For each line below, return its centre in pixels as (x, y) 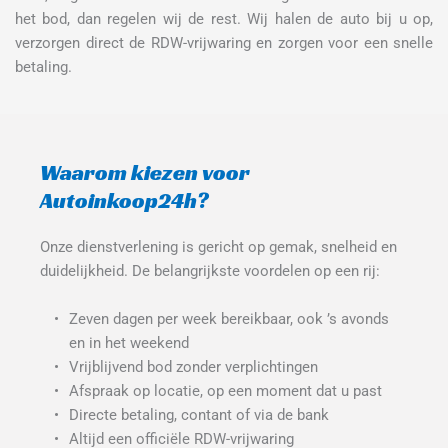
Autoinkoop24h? (124, 201)
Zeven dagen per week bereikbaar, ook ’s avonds (228, 319)
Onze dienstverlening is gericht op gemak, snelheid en (218, 247)
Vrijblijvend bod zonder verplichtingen (193, 367)
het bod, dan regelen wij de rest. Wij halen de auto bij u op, (224, 19)
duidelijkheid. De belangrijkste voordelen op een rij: (210, 271)
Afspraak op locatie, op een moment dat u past (225, 391)
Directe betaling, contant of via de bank (198, 415)
